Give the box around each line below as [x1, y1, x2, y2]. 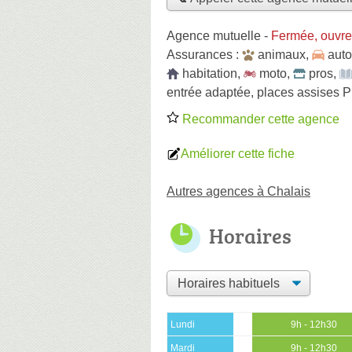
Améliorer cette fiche [181, 146, 295, 160]
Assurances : [167, 47, 242, 61]
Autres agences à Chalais [167, 184, 310, 198]
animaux [258, 47, 306, 61]
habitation [182, 66, 237, 80]
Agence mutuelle [167, 28, 261, 42]
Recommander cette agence [179, 112, 339, 126]
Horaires [209, 221, 291, 250]
